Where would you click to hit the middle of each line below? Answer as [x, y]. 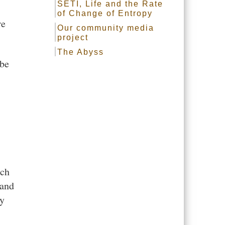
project [73, 37]
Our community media [106, 28]
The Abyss [81, 52]
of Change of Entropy [105, 13]
